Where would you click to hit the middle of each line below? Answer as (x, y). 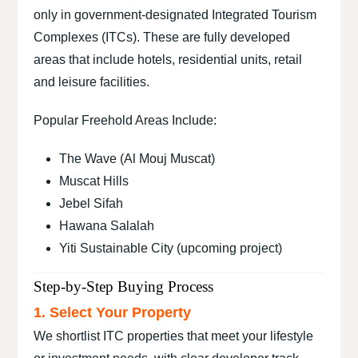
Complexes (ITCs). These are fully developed (162, 37)
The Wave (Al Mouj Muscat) (137, 159)
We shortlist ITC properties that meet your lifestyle (174, 336)
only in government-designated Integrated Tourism (175, 15)
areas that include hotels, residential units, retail (168, 60)
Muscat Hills (94, 181)
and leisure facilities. (92, 82)
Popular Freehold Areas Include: (125, 120)
